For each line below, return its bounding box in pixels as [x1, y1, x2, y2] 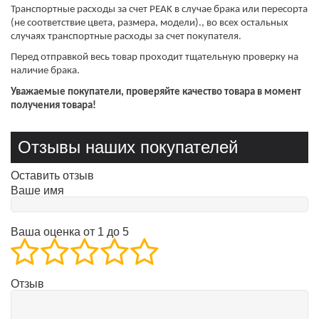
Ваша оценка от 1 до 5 [11, 225, 129, 238]
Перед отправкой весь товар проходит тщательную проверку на [11, 52, 298, 63]
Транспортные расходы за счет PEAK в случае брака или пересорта [11, 4, 308, 15]
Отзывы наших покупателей [18, 137, 238, 157]
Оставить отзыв [11, 169, 94, 182]
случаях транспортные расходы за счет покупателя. [11, 31, 241, 42]
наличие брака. [11, 66, 80, 77]
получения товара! [11, 100, 96, 111]
